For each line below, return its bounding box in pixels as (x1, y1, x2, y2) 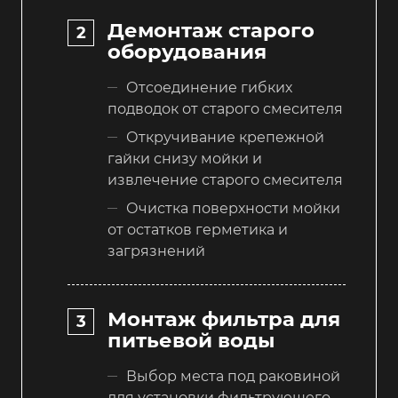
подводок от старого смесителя (107, 100, 343, 118)
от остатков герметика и (107, 221, 288, 239)
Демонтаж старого (107, 18, 314, 44)
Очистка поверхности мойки (126, 200, 340, 218)
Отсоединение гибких (126, 79, 292, 97)
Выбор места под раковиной (126, 367, 340, 385)
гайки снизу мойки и (107, 150, 262, 168)
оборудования (107, 39, 267, 65)
